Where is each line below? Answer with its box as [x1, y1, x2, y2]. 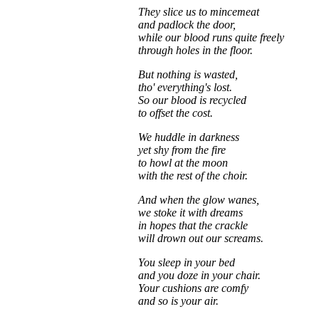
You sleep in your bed [138, 256, 235, 268]
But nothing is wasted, [138, 68, 238, 80]
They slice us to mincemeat [138, 6, 259, 18]
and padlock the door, [138, 19, 236, 31]
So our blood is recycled [138, 94, 246, 106]
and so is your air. [138, 295, 219, 307]
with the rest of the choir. [138, 169, 248, 182]
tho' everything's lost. [138, 81, 232, 93]
